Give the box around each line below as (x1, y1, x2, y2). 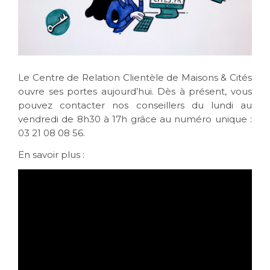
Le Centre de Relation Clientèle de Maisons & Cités (18, 71, 252, 83)
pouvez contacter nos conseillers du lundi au (18, 99, 252, 111)
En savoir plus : (18, 148, 84, 160)
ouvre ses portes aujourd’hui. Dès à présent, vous (18, 85, 252, 97)
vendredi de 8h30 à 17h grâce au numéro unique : (18, 113, 252, 125)
